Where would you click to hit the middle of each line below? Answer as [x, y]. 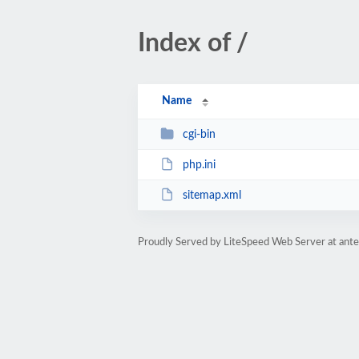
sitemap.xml [212, 195]
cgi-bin [199, 134]
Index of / [193, 43]
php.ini [199, 165]
